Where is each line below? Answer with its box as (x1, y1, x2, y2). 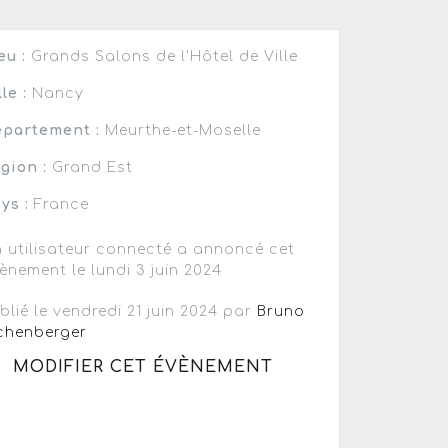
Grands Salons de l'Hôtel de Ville (26, 48, 299, 64)
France (29, 196, 90, 212)
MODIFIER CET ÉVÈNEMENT (13, 357, 274, 376)
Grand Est (47, 159, 134, 175)
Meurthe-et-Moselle (100, 122, 262, 138)
